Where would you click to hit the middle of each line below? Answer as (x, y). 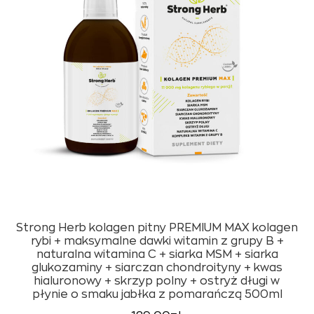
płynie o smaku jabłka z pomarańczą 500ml (157, 295)
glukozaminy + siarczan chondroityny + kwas (157, 268)
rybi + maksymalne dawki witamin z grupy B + (157, 241)
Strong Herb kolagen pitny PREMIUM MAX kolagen (157, 228)
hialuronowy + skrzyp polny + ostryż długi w (157, 281)
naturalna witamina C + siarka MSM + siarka (157, 255)
